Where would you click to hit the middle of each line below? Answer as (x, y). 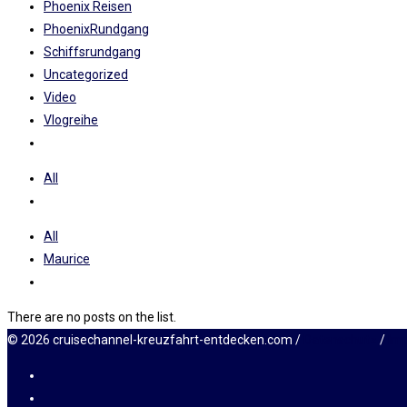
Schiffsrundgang (92, 52)
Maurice (67, 259)
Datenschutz (340, 340)
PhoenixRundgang (96, 30)
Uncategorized (86, 75)
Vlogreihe (71, 120)
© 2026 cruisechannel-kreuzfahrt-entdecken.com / (155, 340)
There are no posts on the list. (92, 318)
